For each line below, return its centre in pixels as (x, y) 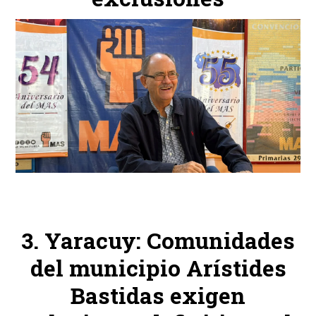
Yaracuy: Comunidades (170, 240)
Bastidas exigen (158, 295)
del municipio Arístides (158, 268)
